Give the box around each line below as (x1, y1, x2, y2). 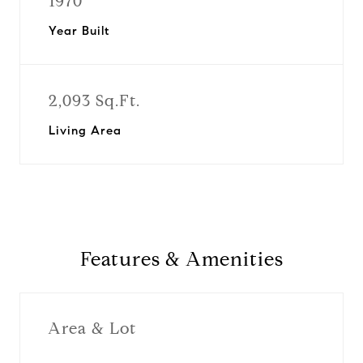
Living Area (49, 123, 122, 138)
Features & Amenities (79, 247, 284, 271)
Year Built (49, 23, 109, 38)
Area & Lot (48, 318, 136, 339)
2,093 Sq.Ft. (49, 91, 140, 111)
